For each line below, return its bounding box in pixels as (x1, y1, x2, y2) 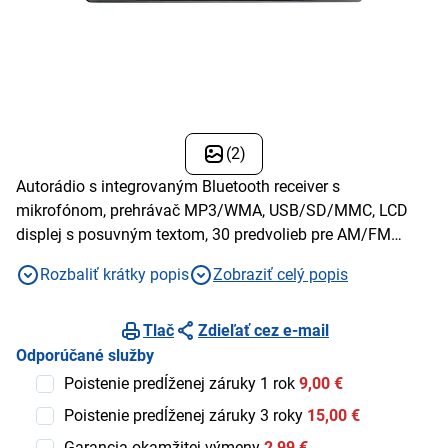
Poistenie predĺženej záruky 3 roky (64, 405, 303, 425)
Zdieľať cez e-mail (198, 320, 329, 340)
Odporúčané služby (16, 345, 154, 365)
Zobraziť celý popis (213, 264, 348, 284)
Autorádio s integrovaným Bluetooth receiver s (16, 176, 340, 196)
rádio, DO (16, 248, 81, 268)
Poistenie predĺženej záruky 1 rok (64, 373, 295, 393)
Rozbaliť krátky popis (40, 264, 189, 284)
